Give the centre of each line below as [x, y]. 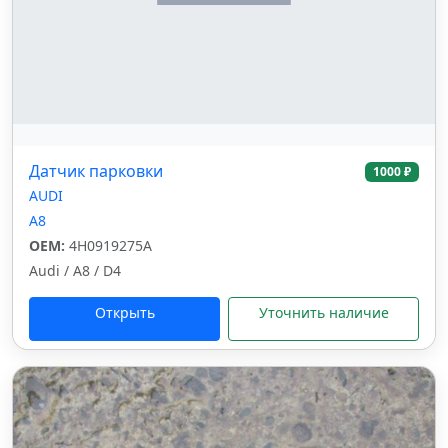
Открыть [124, 312]
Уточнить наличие [323, 312]
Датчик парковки [96, 171]
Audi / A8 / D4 [75, 270]
